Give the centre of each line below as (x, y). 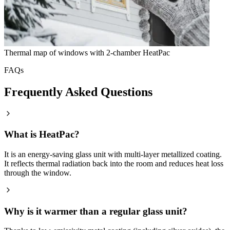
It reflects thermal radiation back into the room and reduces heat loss (114, 163)
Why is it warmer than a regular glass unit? (96, 211)
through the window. (38, 172)
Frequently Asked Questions (78, 92)
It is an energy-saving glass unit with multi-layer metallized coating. (113, 154)
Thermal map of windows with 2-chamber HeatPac (87, 52)
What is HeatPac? (42, 135)
